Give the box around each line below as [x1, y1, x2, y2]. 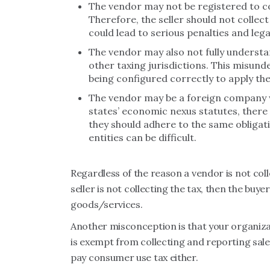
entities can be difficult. [89, 131, 196, 143]
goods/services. [71, 198, 143, 210]
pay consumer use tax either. [71, 251, 198, 263]
